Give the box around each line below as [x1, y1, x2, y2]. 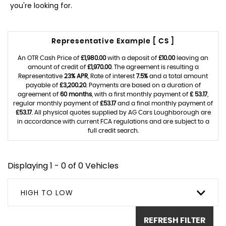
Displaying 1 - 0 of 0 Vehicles [8, 160, 119, 172]
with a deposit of [106, 55, 158, 61]
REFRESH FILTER [144, 216, 205, 224]
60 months [60, 91, 92, 97]
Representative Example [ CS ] [51, 38, 175, 45]
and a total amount [148, 73, 208, 79]
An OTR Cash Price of [18, 55, 81, 61]
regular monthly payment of [13, 100, 100, 106]
